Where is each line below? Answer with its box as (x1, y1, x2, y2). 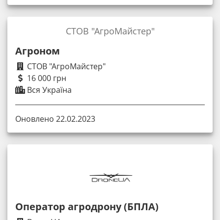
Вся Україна (25, 84, 72, 95)
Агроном (15, 44, 60, 57)
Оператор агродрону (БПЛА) (15, 200, 159, 214)
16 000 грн (25, 72, 66, 83)
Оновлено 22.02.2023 (15, 113, 95, 125)
